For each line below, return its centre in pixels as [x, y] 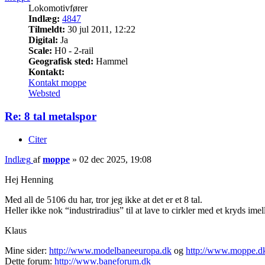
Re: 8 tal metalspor [51, 117]
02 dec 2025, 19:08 [115, 159]
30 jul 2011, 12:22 [100, 30]
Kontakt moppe [57, 83]
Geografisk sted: [61, 62]
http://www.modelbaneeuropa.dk [110, 250]
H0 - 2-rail [73, 51]
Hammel [111, 62]
